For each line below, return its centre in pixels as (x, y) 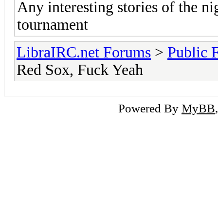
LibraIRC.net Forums (84, 52)
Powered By (150, 108)
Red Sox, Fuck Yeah (80, 70)
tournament (53, 24)
